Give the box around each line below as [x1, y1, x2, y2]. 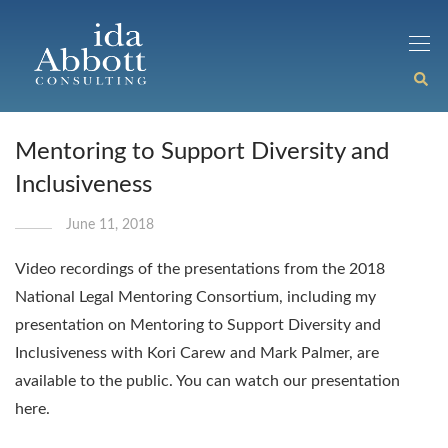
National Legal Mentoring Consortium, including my [15, 289, 376, 305]
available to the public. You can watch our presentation [15, 373, 400, 389]
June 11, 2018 [66, 218, 154, 232]
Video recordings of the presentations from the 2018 [15, 261, 385, 277]
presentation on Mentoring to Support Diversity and [15, 317, 381, 333]
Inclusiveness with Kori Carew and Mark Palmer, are [15, 345, 379, 361]
